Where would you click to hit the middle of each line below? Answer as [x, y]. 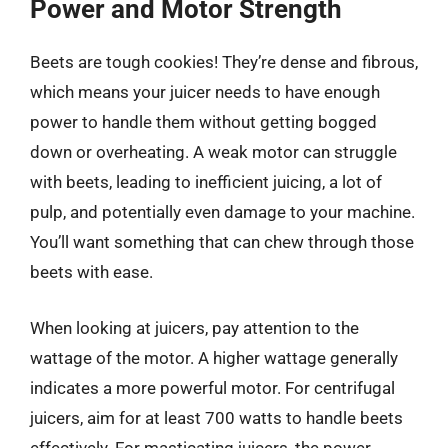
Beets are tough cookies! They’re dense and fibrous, [224, 62]
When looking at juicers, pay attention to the [194, 327]
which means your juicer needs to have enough [205, 92]
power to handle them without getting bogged [203, 122]
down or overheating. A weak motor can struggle [213, 152]
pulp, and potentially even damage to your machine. [222, 212]
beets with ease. [91, 272]
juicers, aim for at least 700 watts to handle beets [216, 417]
